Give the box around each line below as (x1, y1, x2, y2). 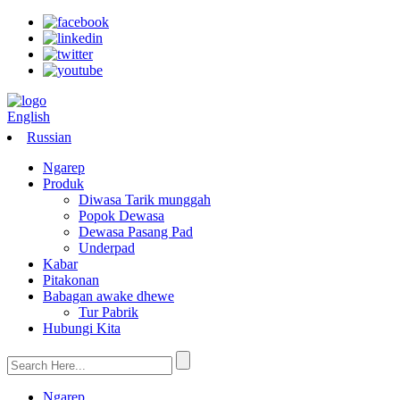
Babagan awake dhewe (43, 288, 174, 304)
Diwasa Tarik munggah (79, 192, 211, 207)
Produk (43, 176, 84, 191)
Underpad (79, 240, 135, 255)
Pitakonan (43, 272, 99, 287)
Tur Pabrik (79, 304, 138, 320)
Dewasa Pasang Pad (79, 224, 193, 239)
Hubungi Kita (43, 321, 121, 336)
